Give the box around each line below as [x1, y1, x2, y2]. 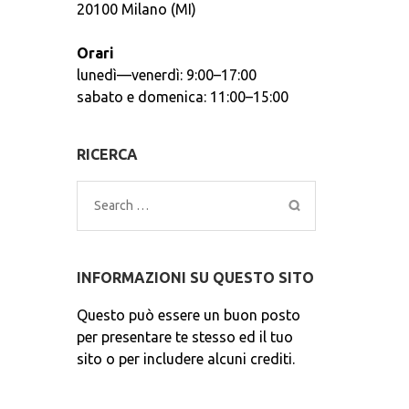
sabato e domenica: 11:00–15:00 [76, 89, 288, 105]
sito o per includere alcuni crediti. [76, 351, 295, 367]
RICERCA [76, 146, 138, 163]
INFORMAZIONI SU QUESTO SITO [76, 269, 314, 286]
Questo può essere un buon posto [76, 307, 300, 323]
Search [93, 197, 139, 214]
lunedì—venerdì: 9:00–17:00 [76, 67, 257, 83]
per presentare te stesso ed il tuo [76, 329, 293, 345]
